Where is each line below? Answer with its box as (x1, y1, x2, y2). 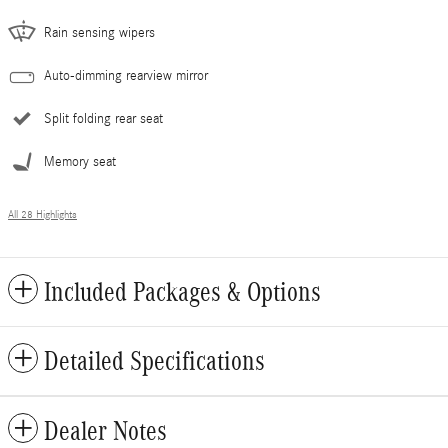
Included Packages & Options (44, 276, 321, 307)
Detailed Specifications (44, 345, 265, 376)
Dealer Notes (44, 415, 167, 446)
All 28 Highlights (8, 208, 77, 221)
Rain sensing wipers (44, 24, 155, 41)
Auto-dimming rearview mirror (44, 67, 208, 84)
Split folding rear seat (44, 110, 163, 127)
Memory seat (44, 153, 116, 170)
